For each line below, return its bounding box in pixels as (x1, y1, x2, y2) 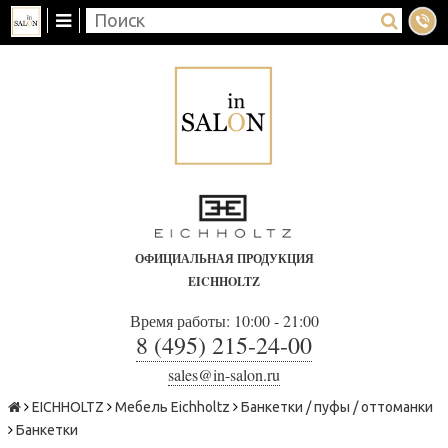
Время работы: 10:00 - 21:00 (129, 309, 319, 331)
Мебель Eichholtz (115, 398, 230, 415)
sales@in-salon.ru (168, 363, 280, 385)
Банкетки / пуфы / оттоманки (241, 398, 433, 415)
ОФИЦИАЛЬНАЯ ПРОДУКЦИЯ (134, 249, 314, 267)
